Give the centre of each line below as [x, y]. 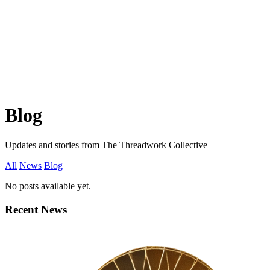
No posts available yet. [48, 186]
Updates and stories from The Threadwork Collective [106, 145]
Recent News [36, 209]
